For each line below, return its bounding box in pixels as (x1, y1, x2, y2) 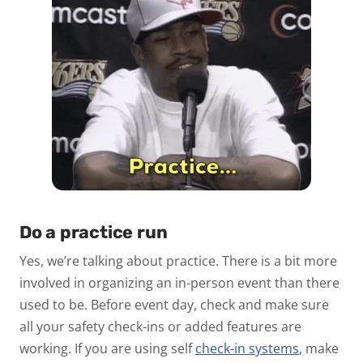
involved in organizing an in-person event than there (19, 274, 340, 293)
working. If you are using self (19, 340, 195, 358)
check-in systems (195, 340, 299, 358)
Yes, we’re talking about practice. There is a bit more (19, 252, 337, 271)
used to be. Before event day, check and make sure (19, 296, 329, 314)
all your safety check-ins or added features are (19, 318, 301, 336)
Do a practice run (19, 221, 168, 242)
